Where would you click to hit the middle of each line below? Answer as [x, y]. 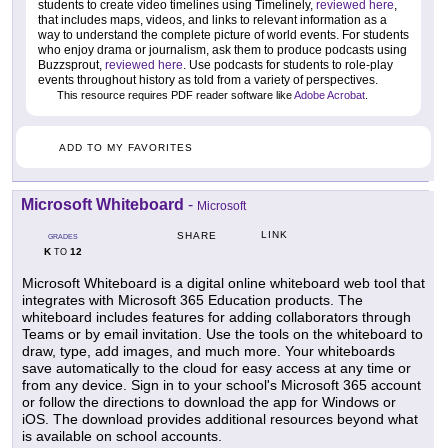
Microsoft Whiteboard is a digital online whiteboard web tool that [223, 283]
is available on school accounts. [122, 436]
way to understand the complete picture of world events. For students [223, 35]
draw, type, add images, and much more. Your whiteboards [208, 351]
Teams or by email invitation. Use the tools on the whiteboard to [222, 334]
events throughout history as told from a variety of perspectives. [208, 80]
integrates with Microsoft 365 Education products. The [192, 300]
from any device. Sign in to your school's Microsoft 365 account [221, 385]
